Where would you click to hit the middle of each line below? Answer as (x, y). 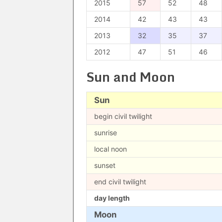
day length (112, 198)
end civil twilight (120, 182)
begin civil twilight (123, 116)
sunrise (106, 133)
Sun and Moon (131, 77)
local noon (111, 149)
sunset (105, 165)
